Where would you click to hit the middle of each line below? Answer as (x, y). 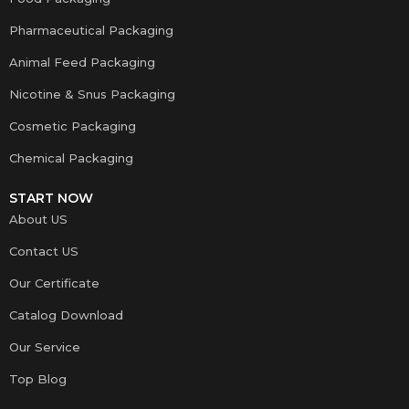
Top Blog (38, 378)
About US (38, 219)
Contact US (44, 251)
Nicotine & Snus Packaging (92, 94)
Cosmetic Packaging (73, 126)
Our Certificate (54, 283)
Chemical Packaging (71, 157)
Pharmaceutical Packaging (91, 30)
